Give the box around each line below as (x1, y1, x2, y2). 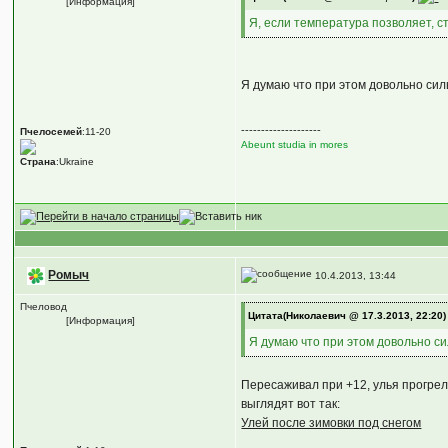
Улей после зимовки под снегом (241, 415, 422, 430)
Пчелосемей (20, 126, 83, 137)
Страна (20, 156, 57, 167)
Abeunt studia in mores (241, 138, 349, 150)
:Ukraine (56, 156, 95, 167)
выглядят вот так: (241, 396, 341, 411)
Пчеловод (20, 301, 68, 312)
